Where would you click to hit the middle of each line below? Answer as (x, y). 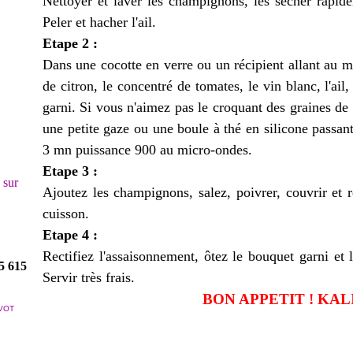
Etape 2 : (70, 43)
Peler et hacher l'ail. (99, 22)
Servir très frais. (89, 277)
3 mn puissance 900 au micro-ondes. (147, 150)
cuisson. (66, 214)
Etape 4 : (70, 235)
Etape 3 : (70, 171)
